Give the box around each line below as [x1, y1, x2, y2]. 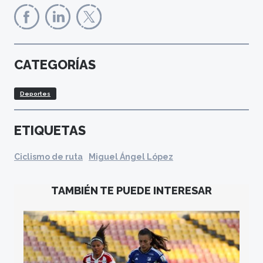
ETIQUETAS [14, 122, 86, 138]
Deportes [20, 90, 50, 97]
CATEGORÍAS [14, 57, 96, 73]
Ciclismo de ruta [14, 152, 83, 162]
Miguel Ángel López [89, 152, 173, 162]
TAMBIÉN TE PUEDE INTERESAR [51, 184, 212, 197]
